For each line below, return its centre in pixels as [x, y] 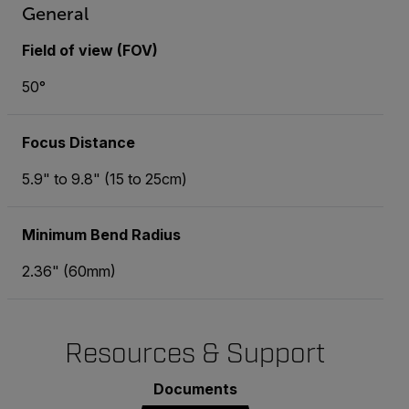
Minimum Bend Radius [101, 235]
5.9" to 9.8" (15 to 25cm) [105, 179]
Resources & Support [195, 354]
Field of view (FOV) [90, 50]
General [55, 14]
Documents [195, 389]
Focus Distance [79, 142]
